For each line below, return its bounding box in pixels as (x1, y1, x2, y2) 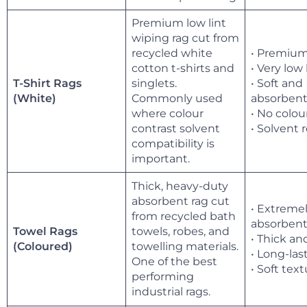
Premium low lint (132, 16, 226, 29)
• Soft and (251, 76, 303, 90)
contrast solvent (132, 121, 220, 135)
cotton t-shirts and (132, 61, 234, 75)
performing (132, 269, 194, 283)
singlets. (132, 76, 177, 90)
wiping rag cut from (132, 31, 239, 45)
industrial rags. (132, 284, 210, 298)
